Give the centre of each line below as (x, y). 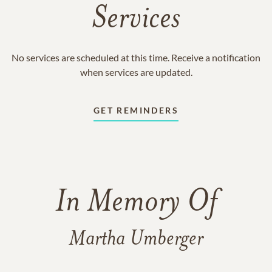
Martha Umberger (136, 240)
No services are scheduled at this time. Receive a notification (136, 57)
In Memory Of (136, 203)
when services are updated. (136, 72)
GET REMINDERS (136, 110)
